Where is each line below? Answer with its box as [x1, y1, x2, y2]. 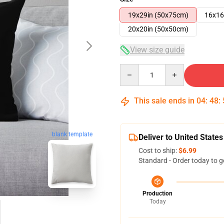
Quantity [119, 64, 147, 72]
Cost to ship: [138, 146, 178, 154]
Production [142, 190, 172, 197]
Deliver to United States [138, 132, 223, 142]
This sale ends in [132, 96, 196, 105]
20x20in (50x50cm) [128, 25, 188, 33]
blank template [51, 130, 92, 138]
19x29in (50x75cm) [128, 11, 188, 19]
